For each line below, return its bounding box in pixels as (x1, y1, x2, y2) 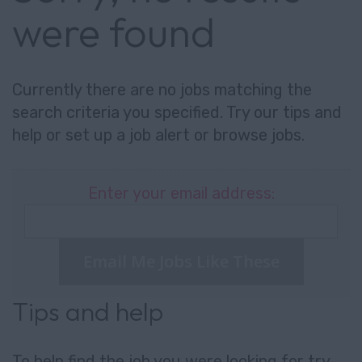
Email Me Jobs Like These (82, 250, 280, 272)
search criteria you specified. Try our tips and (12, 103, 342, 122)
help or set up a (12, 125, 129, 145)
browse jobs (213, 125, 301, 145)
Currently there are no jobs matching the (12, 80, 312, 99)
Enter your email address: (87, 183, 275, 203)
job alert (129, 125, 190, 145)
